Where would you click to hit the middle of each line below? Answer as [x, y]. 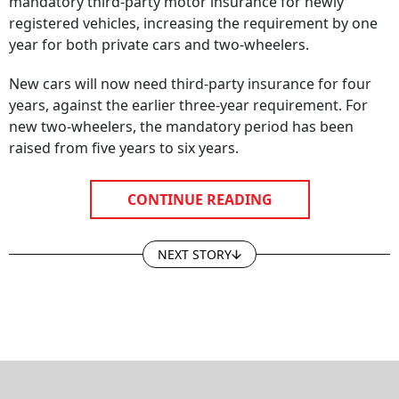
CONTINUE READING [199, 187]
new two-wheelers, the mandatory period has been [181, 114]
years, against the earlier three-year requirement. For [188, 93]
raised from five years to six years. [124, 136]
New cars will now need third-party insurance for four [190, 72]
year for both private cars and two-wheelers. [159, 33]
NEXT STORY [195, 242]
